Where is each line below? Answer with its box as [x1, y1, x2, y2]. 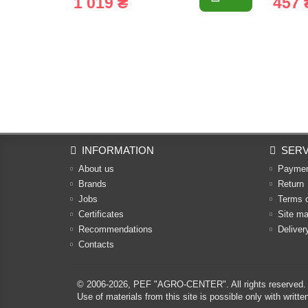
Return [278, 179, 304, 189]
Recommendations [78, 224, 153, 234]
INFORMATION [82, 144, 154, 156]
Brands [78, 179, 107, 189]
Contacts [78, 239, 114, 250]
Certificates [78, 209, 124, 219]
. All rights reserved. [226, 279, 306, 289]
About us [78, 164, 114, 174]
